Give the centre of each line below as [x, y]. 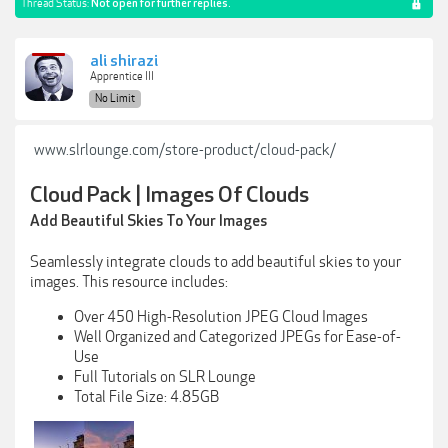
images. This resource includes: [129, 282]
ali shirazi [124, 61]
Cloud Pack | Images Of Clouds [169, 195]
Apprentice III [122, 76]
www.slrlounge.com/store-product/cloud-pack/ [185, 150]
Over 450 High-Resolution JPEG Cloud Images [221, 316]
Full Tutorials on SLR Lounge [165, 376]
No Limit [115, 98]
